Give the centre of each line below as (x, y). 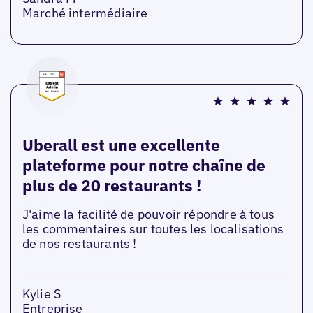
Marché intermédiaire (85, 13)
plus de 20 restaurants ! (111, 185)
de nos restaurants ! (79, 244)
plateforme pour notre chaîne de (144, 165)
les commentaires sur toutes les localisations (153, 229)
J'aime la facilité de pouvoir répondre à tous (148, 214)
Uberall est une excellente (121, 144)
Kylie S (42, 294)
